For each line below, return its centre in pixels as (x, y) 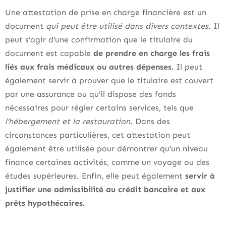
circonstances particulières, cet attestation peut (98, 135)
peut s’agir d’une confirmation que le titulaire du (99, 40)
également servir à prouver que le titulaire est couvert (109, 80)
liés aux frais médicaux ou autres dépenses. (91, 67)
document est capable (49, 53)
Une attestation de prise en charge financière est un (106, 12)
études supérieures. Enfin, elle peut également (94, 176)
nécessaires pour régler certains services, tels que (99, 108)
